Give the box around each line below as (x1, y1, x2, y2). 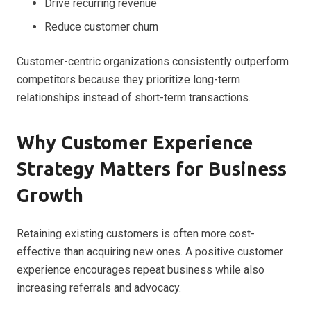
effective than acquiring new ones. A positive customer (17, 245, 283, 258)
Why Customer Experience (17, 132, 253, 153)
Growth (17, 185, 83, 205)
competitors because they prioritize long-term (17, 73, 240, 86)
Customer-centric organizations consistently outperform (17, 55, 289, 68)
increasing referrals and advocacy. (17, 281, 181, 294)
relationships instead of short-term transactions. (17, 91, 251, 104)
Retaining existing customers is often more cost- (17, 227, 255, 240)
